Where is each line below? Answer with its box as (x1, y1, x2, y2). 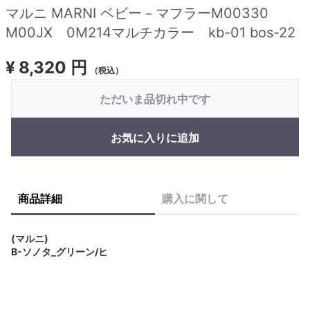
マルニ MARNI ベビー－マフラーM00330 (6, 5, 282, 22)
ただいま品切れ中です (100, 92, 210, 107)
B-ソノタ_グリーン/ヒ (11, 246, 108, 258)
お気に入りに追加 (111, 131, 199, 145)
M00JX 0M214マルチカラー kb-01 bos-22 (6, 24, 295, 42)
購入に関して (162, 192, 228, 206)
